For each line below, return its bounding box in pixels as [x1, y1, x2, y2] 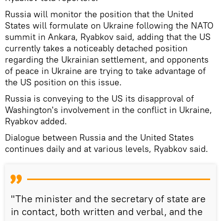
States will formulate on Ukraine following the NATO [5, 19, 214, 31]
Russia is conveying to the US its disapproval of [5, 92, 194, 104]
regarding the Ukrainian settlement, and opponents [5, 53, 209, 65]
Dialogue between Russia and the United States [5, 131, 194, 143]
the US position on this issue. [5, 76, 122, 88]
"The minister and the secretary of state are [11, 192, 206, 205]
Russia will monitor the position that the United [5, 8, 193, 20]
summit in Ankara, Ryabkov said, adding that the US [5, 31, 211, 42]
